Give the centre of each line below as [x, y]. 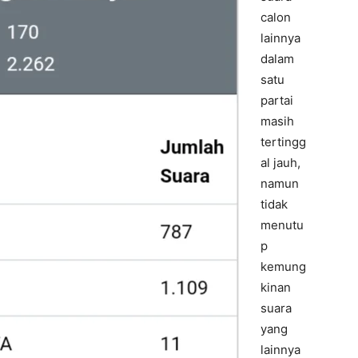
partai [277, 100]
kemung [283, 267]
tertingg [283, 142]
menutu [282, 225]
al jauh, [280, 163]
